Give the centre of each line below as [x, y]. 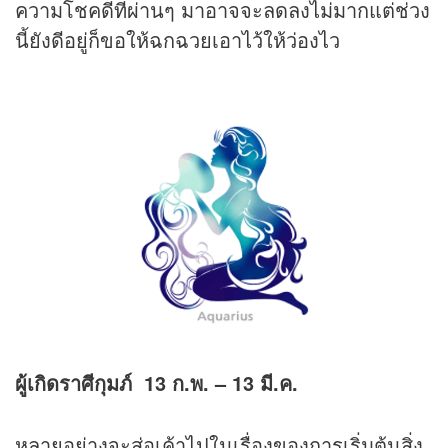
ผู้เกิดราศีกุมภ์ [79, 382]
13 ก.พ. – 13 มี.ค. [221, 382]
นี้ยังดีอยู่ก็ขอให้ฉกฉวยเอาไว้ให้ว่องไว [177, 39]
